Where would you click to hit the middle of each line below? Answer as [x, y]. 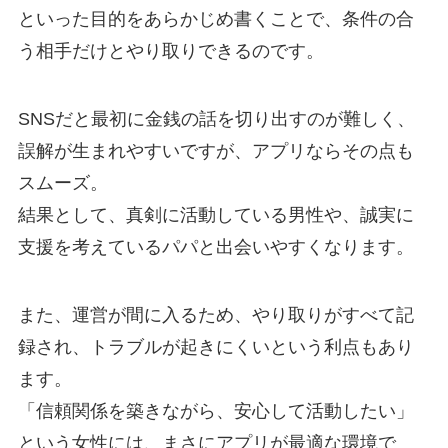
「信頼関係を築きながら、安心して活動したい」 [215, 410]
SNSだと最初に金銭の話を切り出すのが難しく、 [216, 118]
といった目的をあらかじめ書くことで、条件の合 [215, 18]
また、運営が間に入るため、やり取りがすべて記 [215, 314]
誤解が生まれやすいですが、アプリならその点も [215, 150]
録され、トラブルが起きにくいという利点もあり [215, 346]
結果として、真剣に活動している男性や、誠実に [215, 214]
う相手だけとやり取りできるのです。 [170, 50]
